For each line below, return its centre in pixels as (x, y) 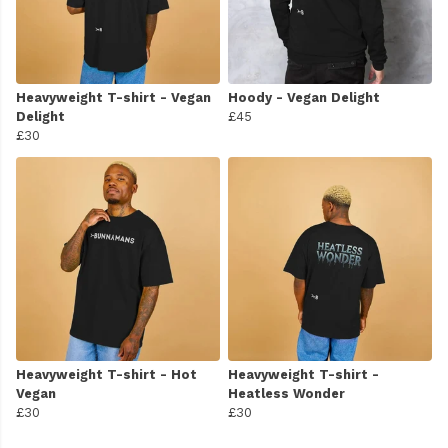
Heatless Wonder (286, 394)
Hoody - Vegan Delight (304, 98)
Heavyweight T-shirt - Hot (106, 375)
